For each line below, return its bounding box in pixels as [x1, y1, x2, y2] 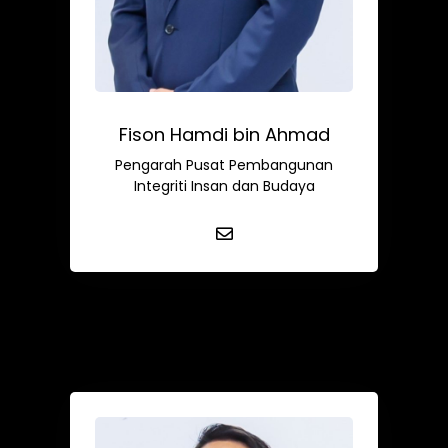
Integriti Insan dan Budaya [133, 175, 315, 196]
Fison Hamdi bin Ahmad [118, 121, 330, 147]
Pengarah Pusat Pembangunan [115, 154, 333, 175]
